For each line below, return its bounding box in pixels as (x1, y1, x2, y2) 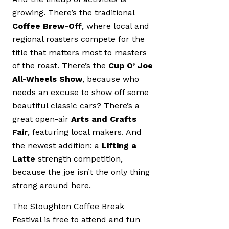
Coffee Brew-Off (12, 21, 82, 31)
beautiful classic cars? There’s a (12, 101, 140, 111)
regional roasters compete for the (12, 34, 145, 44)
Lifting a (102, 141, 136, 151)
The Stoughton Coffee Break (12, 201, 124, 211)
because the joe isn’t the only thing (12, 167, 150, 177)
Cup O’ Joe (108, 61, 153, 71)
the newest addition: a (12, 141, 102, 151)
